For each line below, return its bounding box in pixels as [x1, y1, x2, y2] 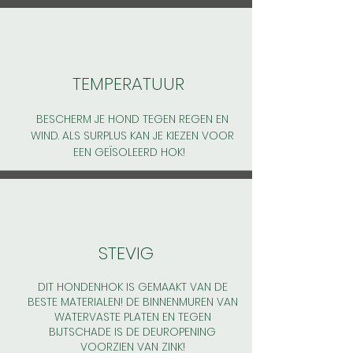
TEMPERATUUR [72, 72, 184, 97]
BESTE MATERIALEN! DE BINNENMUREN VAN [27, 294, 238, 310]
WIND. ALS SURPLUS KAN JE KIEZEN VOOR [31, 128, 234, 144]
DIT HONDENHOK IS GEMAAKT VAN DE [37, 279, 228, 295]
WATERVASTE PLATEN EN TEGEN [54, 309, 211, 325]
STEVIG [98, 241, 158, 266]
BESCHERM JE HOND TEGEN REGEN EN [36, 111, 229, 128]
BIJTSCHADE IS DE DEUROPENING [49, 324, 216, 340]
